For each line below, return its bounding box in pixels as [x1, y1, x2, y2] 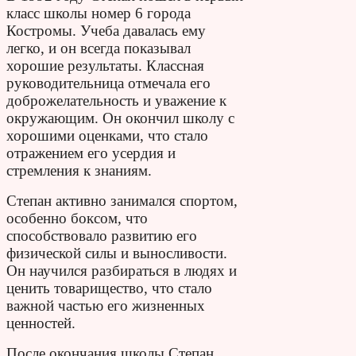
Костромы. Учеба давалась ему [6, 21, 206, 39]
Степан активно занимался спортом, [6, 192, 238, 209]
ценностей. [6, 314, 75, 331]
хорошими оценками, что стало [6, 126, 208, 144]
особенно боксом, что [6, 209, 148, 226]
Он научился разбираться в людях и [6, 261, 237, 279]
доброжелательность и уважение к [6, 91, 226, 109]
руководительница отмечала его [6, 74, 211, 91]
